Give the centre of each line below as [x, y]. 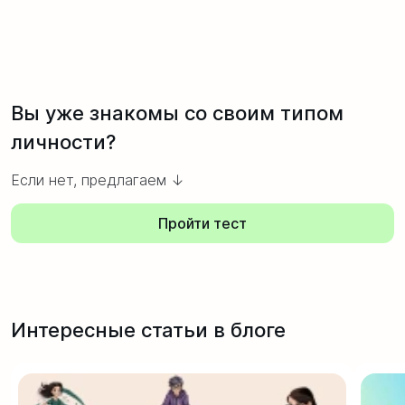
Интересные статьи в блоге [148, 330]
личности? [63, 141]
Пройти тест [202, 223]
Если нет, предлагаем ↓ [98, 179]
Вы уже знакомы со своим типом [177, 113]
